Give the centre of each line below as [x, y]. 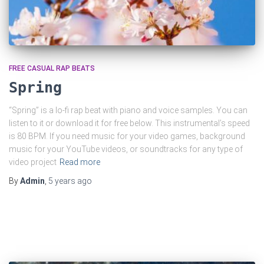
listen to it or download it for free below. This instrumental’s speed [129, 123]
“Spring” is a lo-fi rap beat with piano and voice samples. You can [128, 110]
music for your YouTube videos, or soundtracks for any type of [126, 149]
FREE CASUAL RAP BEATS [52, 68]
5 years [62, 181]
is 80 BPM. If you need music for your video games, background [127, 136]
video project [33, 162]
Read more [80, 162]
